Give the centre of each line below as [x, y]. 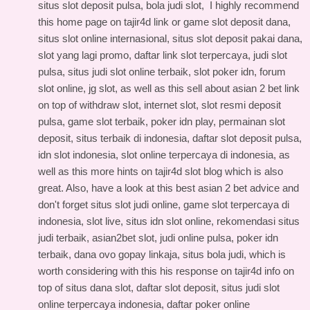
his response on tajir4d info [220, 271]
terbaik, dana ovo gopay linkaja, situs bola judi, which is [162, 254]
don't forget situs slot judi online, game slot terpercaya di [164, 204]
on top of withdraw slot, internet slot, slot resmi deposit [159, 105]
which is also [253, 171]
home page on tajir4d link [113, 22]
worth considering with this [99, 271]
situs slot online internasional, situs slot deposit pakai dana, [170, 38]
